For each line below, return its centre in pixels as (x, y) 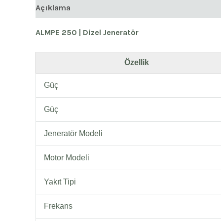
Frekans (58, 206)
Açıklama (53, 8)
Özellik (137, 62)
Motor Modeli (67, 157)
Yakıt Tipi (60, 182)
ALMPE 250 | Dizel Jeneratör (87, 32)
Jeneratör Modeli (73, 133)
